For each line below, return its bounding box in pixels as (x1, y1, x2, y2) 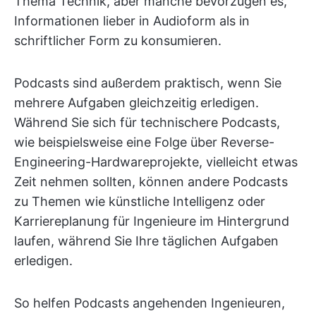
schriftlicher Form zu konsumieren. (14, 33, 221, 48)
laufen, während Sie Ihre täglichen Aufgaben (14, 233, 279, 248)
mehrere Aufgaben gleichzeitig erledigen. (14, 95, 259, 110)
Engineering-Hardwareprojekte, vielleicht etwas (14, 154, 298, 169)
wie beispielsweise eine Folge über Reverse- (14, 135, 274, 150)
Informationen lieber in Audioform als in (14, 13, 250, 28)
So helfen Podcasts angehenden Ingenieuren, (14, 296, 285, 310)
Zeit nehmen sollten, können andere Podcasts (14, 174, 288, 189)
